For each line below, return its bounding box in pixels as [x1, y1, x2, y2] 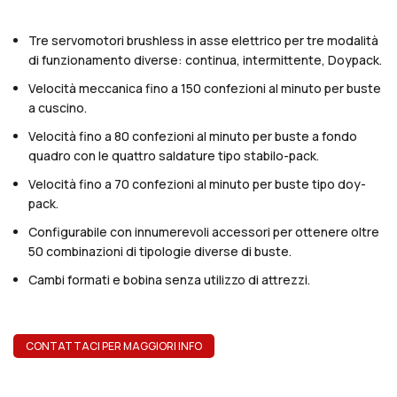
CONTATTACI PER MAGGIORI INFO [26, 339, 202, 354]
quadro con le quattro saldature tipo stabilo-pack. [28, 147, 319, 165]
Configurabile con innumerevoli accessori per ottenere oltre [28, 223, 379, 241]
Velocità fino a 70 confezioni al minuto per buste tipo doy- [28, 175, 366, 193]
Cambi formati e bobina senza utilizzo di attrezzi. [28, 271, 310, 289]
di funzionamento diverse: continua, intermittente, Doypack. [28, 51, 382, 69]
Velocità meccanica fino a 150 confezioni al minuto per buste [28, 80, 381, 97]
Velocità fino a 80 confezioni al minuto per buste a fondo [28, 128, 357, 145]
